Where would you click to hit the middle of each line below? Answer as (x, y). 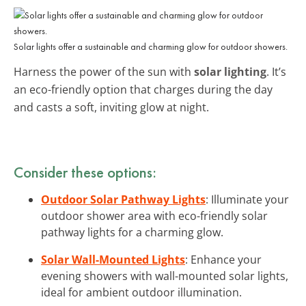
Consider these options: (85, 172)
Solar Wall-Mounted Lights (113, 259)
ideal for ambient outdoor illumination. (141, 292)
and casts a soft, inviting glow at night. (111, 107)
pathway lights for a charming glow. (132, 232)
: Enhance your (223, 259)
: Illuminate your (247, 199)
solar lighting (230, 71)
